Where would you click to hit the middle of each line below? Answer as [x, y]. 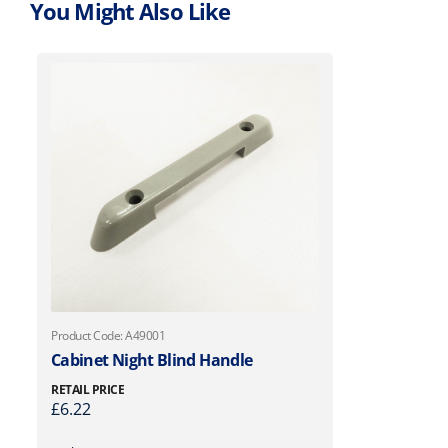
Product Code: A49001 [108, 335]
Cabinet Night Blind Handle [152, 359]
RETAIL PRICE [88, 389]
